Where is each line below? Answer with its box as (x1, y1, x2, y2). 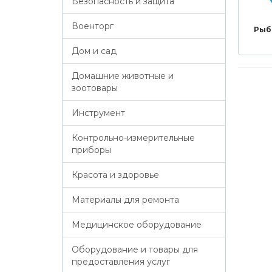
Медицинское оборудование (72, 219, 202, 230)
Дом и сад (72, 46, 117, 56)
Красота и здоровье (72, 169, 159, 180)
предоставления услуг (72, 256, 170, 267)
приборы (72, 144, 111, 155)
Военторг (72, 21, 114, 32)
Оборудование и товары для (72, 244, 198, 255)
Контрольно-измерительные (72, 132, 195, 143)
